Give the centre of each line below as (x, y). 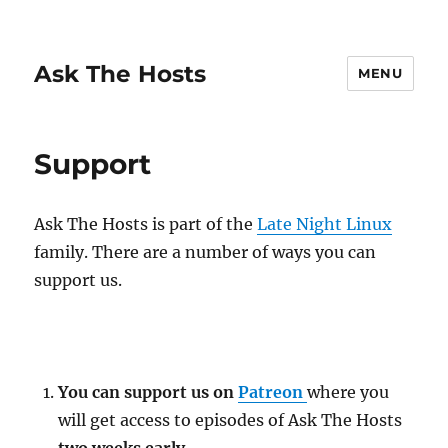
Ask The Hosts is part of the (146, 224)
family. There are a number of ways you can (205, 252)
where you (348, 392)
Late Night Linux (325, 224)
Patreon (273, 392)
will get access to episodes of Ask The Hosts (230, 420)
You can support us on (148, 392)
